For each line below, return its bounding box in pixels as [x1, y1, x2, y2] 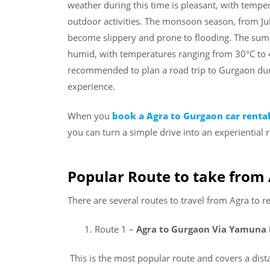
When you [67, 110, 110, 122]
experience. [67, 80, 115, 92]
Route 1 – [95, 223, 136, 235]
